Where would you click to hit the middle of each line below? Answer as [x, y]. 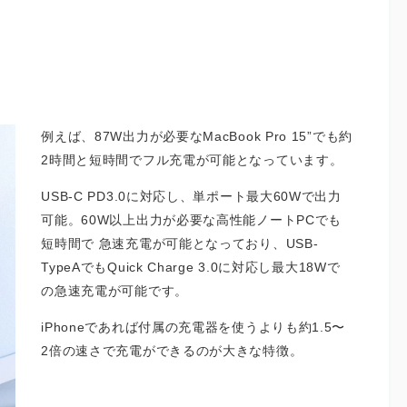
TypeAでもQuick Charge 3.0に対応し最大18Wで [191, 268]
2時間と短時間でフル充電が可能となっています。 [192, 159]
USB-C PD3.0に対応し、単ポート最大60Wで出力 [191, 197]
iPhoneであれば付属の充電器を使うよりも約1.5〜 [194, 328]
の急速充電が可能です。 [114, 291]
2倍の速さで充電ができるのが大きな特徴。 [172, 351]
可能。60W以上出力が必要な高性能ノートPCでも [192, 220]
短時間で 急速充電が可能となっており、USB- [180, 244]
